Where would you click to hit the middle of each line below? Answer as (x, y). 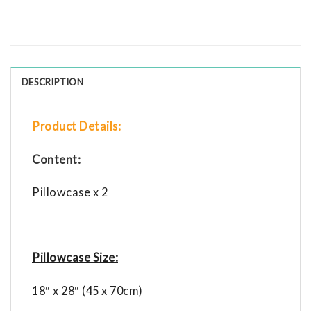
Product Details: (76, 126)
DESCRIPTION (52, 82)
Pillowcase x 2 (70, 192)
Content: (56, 159)
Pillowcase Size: (75, 258)
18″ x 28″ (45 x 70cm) (87, 290)
